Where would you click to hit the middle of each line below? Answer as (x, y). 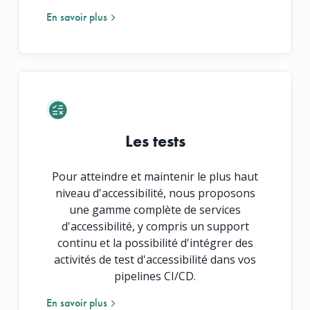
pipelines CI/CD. (155, 276)
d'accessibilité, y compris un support (155, 226)
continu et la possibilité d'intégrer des (155, 243)
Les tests (155, 140)
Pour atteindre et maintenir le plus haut (155, 176)
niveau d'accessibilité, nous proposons (155, 193)
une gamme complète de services (155, 209)
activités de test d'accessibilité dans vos (155, 259)
